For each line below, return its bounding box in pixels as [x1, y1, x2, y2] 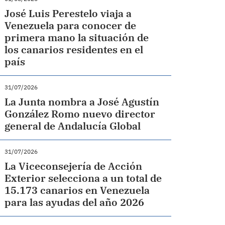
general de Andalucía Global [5, 119, 141, 133]
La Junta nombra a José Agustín [5, 95, 160, 108]
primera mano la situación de [5, 31, 149, 44]
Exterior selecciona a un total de [5, 171, 162, 185]
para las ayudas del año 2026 [5, 195, 145, 209]
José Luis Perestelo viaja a [5, 7, 132, 20]
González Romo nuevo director [5, 107, 156, 121]
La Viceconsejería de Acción [5, 159, 143, 173]
